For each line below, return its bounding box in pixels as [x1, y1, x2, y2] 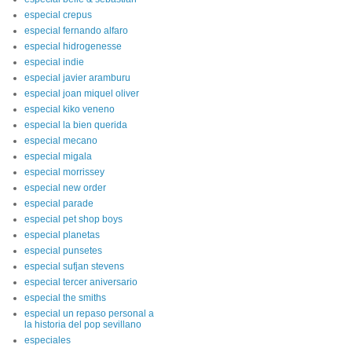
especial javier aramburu [24, 72, 130, 83]
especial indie [24, 57, 84, 68]
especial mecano [24, 135, 97, 146]
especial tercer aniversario [24, 277, 137, 288]
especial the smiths [24, 292, 106, 303]
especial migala [24, 151, 92, 162]
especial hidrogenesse [24, 41, 122, 52]
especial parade [24, 198, 93, 209]
